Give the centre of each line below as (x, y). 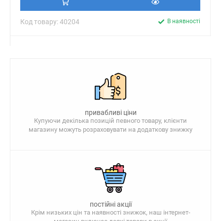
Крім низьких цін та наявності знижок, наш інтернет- (110, 212)
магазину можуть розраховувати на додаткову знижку (110, 129)
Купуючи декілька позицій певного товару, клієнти (110, 121)
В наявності (184, 21)
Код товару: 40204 (50, 22)
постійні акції (110, 204)
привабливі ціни (110, 112)
